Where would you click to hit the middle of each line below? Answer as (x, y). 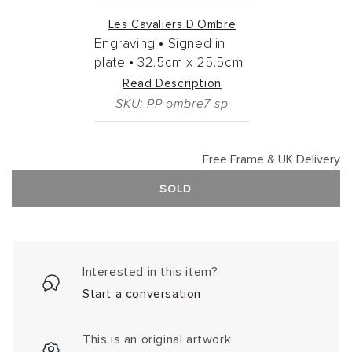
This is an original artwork (157, 340)
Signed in (197, 45)
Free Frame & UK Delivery (271, 160)
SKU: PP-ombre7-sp (172, 104)
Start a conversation (142, 294)
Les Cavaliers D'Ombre (172, 25)
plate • (114, 64)
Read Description (172, 84)
